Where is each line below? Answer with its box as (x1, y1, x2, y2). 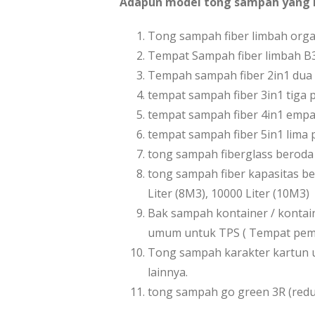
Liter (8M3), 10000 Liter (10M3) (148, 185, 309, 201)
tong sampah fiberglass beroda (148, 146, 314, 162)
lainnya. (148, 264, 188, 280)
